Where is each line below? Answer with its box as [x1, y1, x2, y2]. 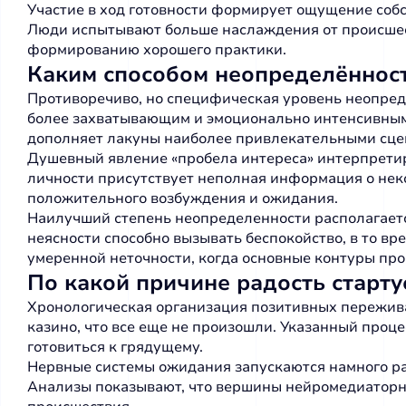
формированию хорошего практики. [27, 40, 286, 60]
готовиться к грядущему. [27, 337, 203, 357]
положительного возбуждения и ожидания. [27, 188, 338, 208]
